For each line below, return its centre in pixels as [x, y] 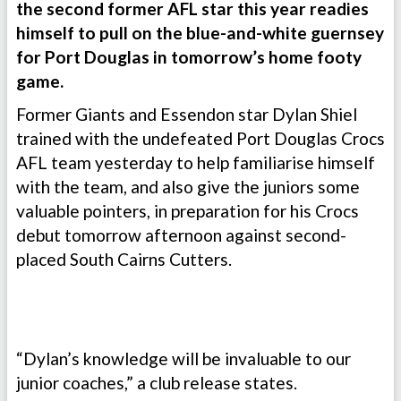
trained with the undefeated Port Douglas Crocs [200, 138]
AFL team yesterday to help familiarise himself [196, 162]
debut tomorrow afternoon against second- [181, 235]
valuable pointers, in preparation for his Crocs [188, 210]
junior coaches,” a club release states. [157, 382]
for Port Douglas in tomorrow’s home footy [189, 56]
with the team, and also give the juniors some [188, 186]
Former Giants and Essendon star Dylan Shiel [187, 114]
